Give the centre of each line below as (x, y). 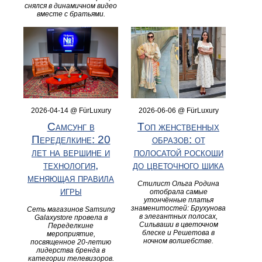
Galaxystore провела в (71, 217)
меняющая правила (71, 178)
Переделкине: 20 (71, 139)
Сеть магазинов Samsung (71, 209)
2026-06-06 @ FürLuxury (178, 110)
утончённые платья (178, 200)
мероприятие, (71, 234)
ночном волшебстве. (178, 241)
